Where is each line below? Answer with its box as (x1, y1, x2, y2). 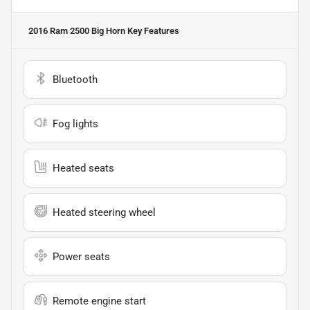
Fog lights (53, 117, 98, 130)
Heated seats (53, 161, 114, 174)
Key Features (125, 25, 179, 36)
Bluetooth (53, 73, 98, 86)
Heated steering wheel (53, 206, 156, 219)
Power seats (53, 250, 110, 263)
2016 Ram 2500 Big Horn (28, 25, 125, 36)
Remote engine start (53, 294, 146, 307)
